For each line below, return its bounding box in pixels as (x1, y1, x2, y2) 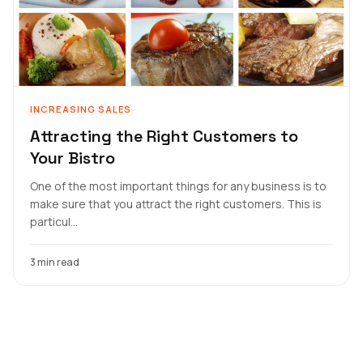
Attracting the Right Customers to (30, 126, 298, 147)
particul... (30, 214, 78, 229)
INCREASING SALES (30, 103, 132, 115)
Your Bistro (30, 147, 115, 169)
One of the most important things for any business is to (30, 178, 327, 194)
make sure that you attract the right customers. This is (30, 196, 322, 211)
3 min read (30, 255, 79, 269)
